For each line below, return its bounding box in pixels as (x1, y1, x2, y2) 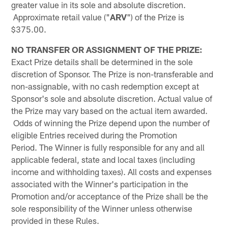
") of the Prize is (127, 11, 185, 22)
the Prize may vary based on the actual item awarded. (11, 105, 208, 116)
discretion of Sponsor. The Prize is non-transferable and (11, 68, 214, 79)
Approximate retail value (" (11, 11, 110, 22)
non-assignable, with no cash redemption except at (11, 80, 199, 91)
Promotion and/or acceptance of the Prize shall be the (11, 190, 209, 201)
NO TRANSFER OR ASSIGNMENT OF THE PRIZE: (11, 44, 203, 54)
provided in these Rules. (11, 215, 100, 225)
